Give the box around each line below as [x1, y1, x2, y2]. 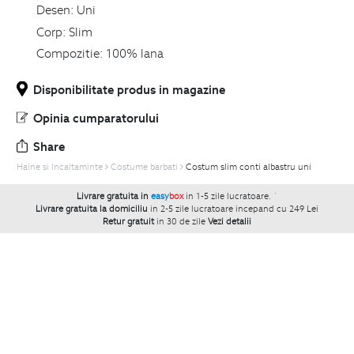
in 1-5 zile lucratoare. [186, 190, 273, 202]
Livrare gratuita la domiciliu [36, 203, 148, 215]
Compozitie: [36, 45, 104, 62]
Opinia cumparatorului [33, 110, 159, 126]
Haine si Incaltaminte [17, 161, 103, 173]
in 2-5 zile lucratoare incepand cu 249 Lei [150, 203, 318, 215]
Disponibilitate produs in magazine [33, 81, 225, 98]
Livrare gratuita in [77, 190, 151, 202]
